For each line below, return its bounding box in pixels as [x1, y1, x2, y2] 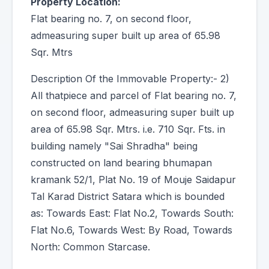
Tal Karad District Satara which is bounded [31, 190, 225, 202]
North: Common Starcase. [31, 241, 150, 253]
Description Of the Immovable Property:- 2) [31, 73, 229, 85]
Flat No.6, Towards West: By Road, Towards [31, 224, 232, 236]
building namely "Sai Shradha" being [31, 140, 198, 152]
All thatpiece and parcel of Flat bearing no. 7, [31, 89, 237, 101]
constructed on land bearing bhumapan [31, 157, 212, 169]
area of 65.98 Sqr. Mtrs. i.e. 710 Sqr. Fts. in [31, 123, 225, 135]
